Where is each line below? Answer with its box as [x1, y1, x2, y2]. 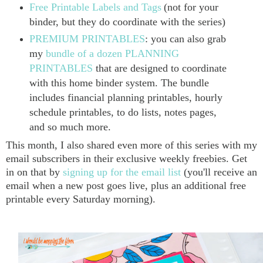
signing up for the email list [63, 166, 181, 178]
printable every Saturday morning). [6, 193, 156, 205]
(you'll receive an [181, 166, 257, 178]
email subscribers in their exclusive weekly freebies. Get [6, 153, 247, 165]
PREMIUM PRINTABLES [29, 32, 145, 45]
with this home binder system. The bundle [29, 76, 209, 89]
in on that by [6, 166, 63, 178]
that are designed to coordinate [92, 62, 227, 74]
